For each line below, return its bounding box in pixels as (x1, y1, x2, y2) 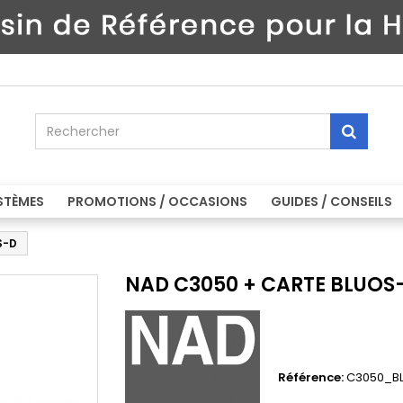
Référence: (278, 368, 345, 386)
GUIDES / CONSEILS (271, 193, 392, 210)
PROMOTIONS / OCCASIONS (67, 193, 247, 210)
